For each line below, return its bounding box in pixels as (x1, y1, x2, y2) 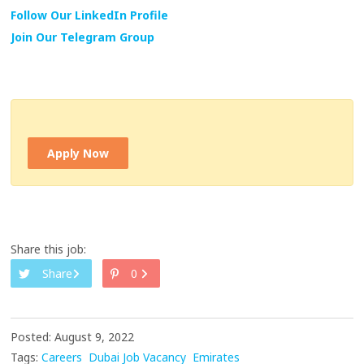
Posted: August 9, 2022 (11, 329, 135, 345)
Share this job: (11, 241, 87, 258)
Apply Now (47, 145, 110, 162)
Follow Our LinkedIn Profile (11, 7, 169, 24)
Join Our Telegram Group (11, 29, 155, 45)
